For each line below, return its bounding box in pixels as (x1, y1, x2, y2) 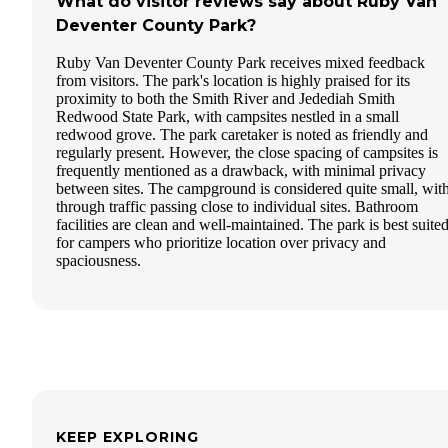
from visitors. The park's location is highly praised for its (56, 72, 410, 90)
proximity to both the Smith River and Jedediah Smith (56, 90, 395, 108)
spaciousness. (56, 252, 141, 270)
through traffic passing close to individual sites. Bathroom (56, 198, 418, 216)
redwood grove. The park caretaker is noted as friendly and (56, 126, 428, 144)
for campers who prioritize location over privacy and (56, 234, 386, 252)
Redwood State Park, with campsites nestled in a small (56, 108, 399, 126)
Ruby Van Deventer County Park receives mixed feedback (56, 54, 425, 72)
